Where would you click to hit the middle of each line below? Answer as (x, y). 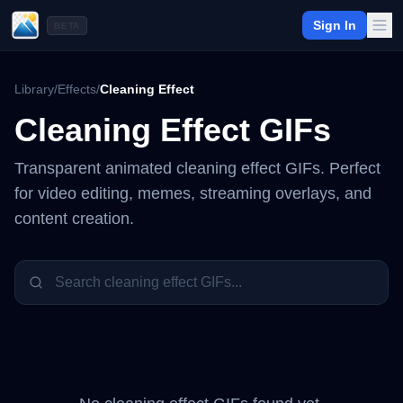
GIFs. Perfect (331, 168)
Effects (77, 89)
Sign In (335, 25)
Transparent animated (95, 168)
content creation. (74, 219)
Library (34, 89)
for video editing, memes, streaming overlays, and (193, 193)
